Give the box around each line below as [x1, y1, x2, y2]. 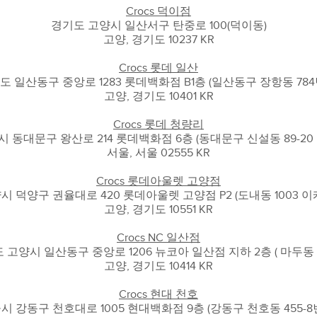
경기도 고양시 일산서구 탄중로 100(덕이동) [50, 19, 267, 32]
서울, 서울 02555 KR [107, 146, 210, 159]
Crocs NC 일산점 [117, 231, 200, 244]
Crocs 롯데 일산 [119, 62, 198, 74]
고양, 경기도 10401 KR [103, 90, 214, 103]
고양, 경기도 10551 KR [104, 203, 213, 216]
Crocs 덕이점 [126, 5, 191, 18]
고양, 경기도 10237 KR [103, 33, 214, 46]
